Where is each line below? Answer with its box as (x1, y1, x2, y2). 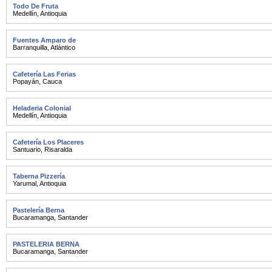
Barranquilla (13, 44, 47, 51)
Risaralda (44, 146, 72, 153)
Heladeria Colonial (13, 104, 71, 112)
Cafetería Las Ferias (13, 70, 76, 78)
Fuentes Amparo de (13, 36, 76, 44)
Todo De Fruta (13, 2, 58, 10)
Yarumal (13, 180, 36, 187)
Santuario (13, 146, 41, 153)
